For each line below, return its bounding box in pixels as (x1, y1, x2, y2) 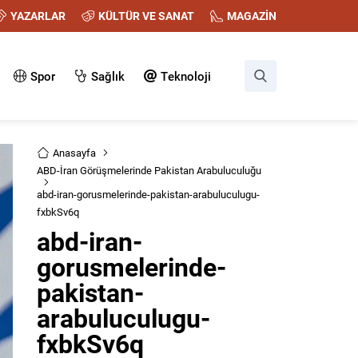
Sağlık (91, 68, 125, 84)
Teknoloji (161, 68, 211, 84)
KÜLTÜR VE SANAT (98, 8, 194, 23)
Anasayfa (53, 145, 96, 160)
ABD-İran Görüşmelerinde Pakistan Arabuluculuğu (37, 163, 261, 177)
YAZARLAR (10, 8, 66, 23)
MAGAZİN (227, 8, 276, 23)
